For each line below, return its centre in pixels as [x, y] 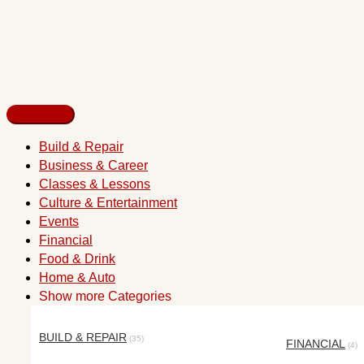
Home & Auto [77, 277]
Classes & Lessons [95, 184]
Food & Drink [77, 259]
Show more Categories [105, 296]
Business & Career [93, 165]
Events [59, 221]
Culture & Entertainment [108, 203]
